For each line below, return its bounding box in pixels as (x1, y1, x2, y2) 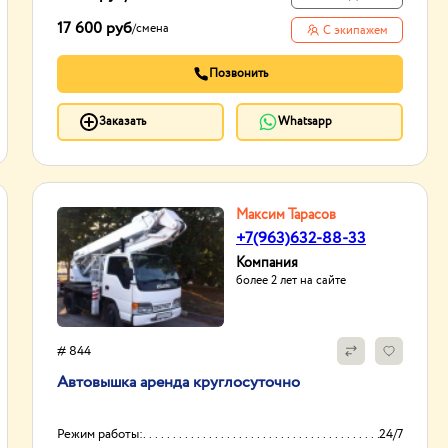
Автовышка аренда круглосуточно (57, 371, 300, 394)
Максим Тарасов (236, 205, 336, 225)
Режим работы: (57, 425, 143, 444)
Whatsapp (278, 113, 332, 130)
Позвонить (208, 65, 268, 82)
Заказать (99, 113, 146, 130)
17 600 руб (57, 17, 132, 40)
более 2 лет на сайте (236, 272, 346, 289)
